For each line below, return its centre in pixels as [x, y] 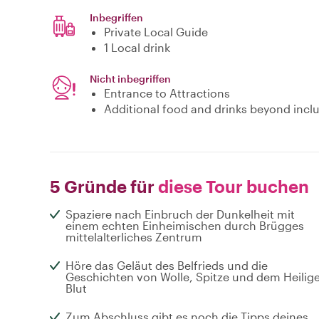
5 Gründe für [102, 187]
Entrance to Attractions [167, 93]
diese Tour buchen [232, 187]
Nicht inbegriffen [130, 79]
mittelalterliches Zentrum [134, 237]
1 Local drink [137, 48]
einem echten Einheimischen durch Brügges [185, 226]
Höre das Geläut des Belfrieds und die [167, 266]
